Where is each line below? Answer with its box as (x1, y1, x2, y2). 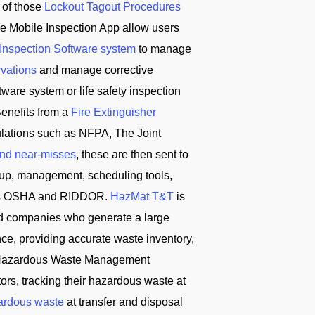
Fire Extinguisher (71, 106, 156, 118)
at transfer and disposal (64, 296, 183, 308)
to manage (136, 43, 191, 55)
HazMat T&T (110, 191, 174, 202)
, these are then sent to (76, 148, 188, 160)
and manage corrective (37, 64, 153, 76)
